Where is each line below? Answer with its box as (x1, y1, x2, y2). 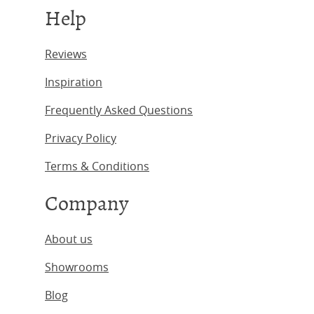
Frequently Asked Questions (45, 102, 193, 118)
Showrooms (45, 259, 109, 275)
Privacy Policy (45, 130, 116, 146)
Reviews (45, 46, 87, 62)
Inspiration (45, 74, 102, 90)
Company (45, 191, 128, 217)
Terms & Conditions (45, 158, 149, 174)
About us (45, 231, 93, 247)
